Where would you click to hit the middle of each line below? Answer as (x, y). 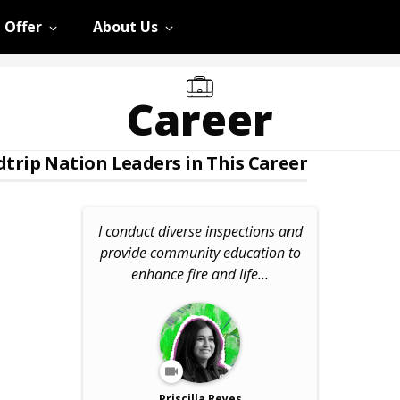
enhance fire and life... (200, 274)
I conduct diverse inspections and (200, 231)
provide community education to (200, 253)
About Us (125, 27)
